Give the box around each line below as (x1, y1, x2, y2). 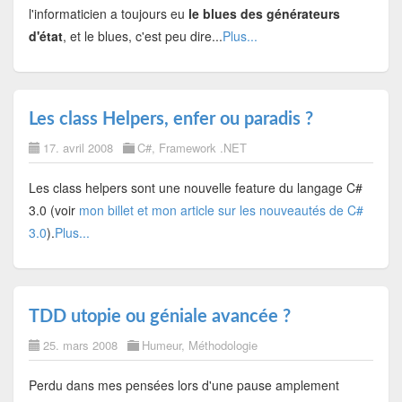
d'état (28, 27, 63, 46)
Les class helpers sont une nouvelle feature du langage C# (28, 179, 363, 197)
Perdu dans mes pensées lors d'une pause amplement (28, 375, 339, 394)
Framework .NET (158, 139, 247, 157)
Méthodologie (188, 336, 258, 354)
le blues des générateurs (188, 4, 340, 23)
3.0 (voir (28, 201, 79, 220)
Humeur (141, 336, 181, 354)
